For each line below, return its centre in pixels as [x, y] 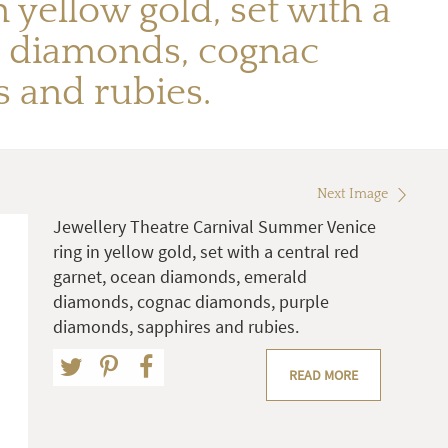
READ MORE [323, 375]
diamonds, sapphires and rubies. [176, 327]
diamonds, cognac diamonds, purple [191, 302]
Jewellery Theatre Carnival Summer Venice [214, 227]
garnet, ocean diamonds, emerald [180, 277]
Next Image [352, 194]
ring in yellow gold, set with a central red [206, 252]
